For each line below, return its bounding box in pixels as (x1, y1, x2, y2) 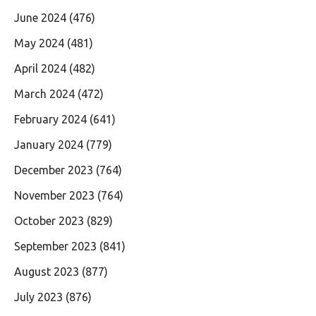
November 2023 (14, 188, 95, 202)
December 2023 (14, 163, 93, 176)
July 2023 (14, 290, 63, 303)
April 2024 (14, 61, 66, 75)
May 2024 (14, 36, 64, 49)
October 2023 (14, 214, 84, 227)
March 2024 (14, 87, 75, 100)
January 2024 (14, 138, 83, 151)
